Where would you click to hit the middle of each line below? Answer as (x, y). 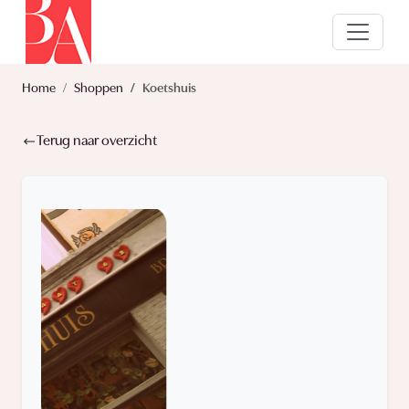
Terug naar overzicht (97, 141)
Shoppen (99, 89)
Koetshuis (169, 89)
